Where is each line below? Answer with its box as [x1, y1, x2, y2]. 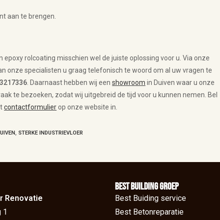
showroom [112, 78, 146, 86]
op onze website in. [56, 103, 118, 111]
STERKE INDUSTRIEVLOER [18, 129, 83, 136]
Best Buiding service [114, 193, 186, 203]
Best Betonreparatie [114, 207, 184, 217]
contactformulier [4, 103, 57, 111]
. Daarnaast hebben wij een [27, 78, 112, 86]
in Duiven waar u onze [145, 78, 215, 86]
